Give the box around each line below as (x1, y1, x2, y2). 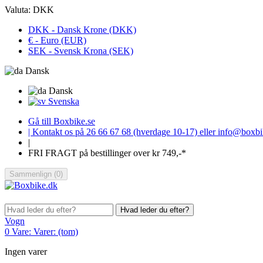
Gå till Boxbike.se (28, 116, 95, 126)
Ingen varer (5, 247, 47, 257)
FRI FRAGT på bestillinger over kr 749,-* (28, 148, 186, 158)
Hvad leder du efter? (120, 205, 189, 215)
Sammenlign (9, 170, 54, 178)
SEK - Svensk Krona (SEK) (28, 46, 133, 56)
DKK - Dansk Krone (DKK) (28, 25, 136, 35)
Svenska (48, 96, 79, 106)
